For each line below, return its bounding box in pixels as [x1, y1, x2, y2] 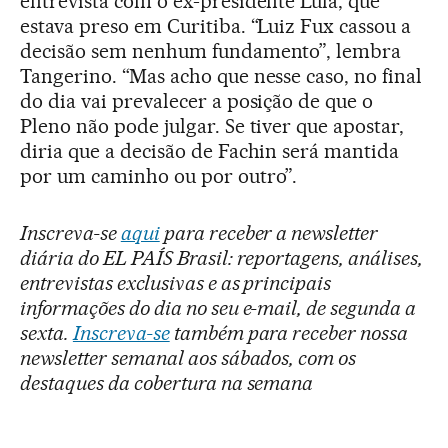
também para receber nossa [169, 321, 409, 345]
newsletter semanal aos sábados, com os [20, 346, 357, 370]
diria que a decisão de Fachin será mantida [20, 139, 400, 163]
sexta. [20, 321, 73, 345]
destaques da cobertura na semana [20, 371, 314, 395]
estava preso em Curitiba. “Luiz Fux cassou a [20, 14, 412, 38]
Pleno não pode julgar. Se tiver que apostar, [20, 114, 405, 138]
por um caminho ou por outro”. [20, 164, 298, 188]
